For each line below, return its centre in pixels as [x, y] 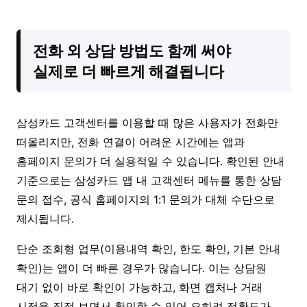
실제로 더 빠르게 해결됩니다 [128, 71]
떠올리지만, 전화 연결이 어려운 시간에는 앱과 [131, 142]
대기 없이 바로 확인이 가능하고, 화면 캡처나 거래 [139, 287]
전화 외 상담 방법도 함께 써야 [132, 50]
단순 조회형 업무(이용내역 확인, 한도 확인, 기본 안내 [148, 248]
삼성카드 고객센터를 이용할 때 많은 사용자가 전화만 [147, 122]
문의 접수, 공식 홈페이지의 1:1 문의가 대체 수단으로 [146, 199]
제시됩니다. [45, 218]
